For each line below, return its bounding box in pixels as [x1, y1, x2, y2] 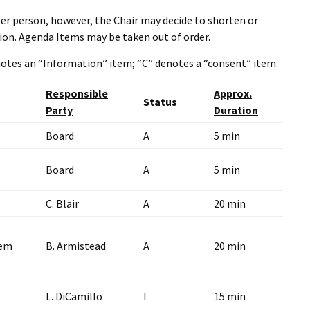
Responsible [46, 86, 108, 100]
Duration [214, 102, 258, 117]
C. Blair [46, 196, 79, 210]
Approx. [214, 86, 252, 100]
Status [143, 94, 177, 109]
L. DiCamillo [46, 289, 102, 303]
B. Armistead [46, 238, 106, 253]
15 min [214, 289, 246, 303]
